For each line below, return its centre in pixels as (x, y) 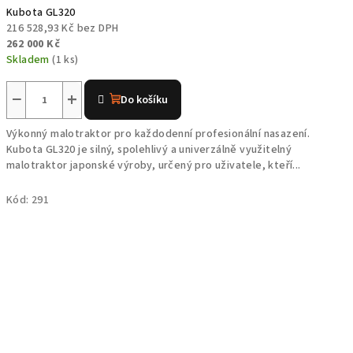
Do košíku (145, 100)
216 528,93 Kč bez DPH (63, 28)
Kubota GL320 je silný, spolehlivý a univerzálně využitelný (149, 150)
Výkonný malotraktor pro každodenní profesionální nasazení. (158, 134)
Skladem (30, 60)
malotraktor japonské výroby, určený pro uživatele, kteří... (154, 165)
